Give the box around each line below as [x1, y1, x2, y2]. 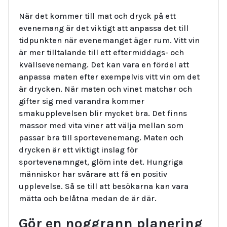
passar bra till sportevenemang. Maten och [19, 132, 183, 142]
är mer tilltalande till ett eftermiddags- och [19, 47, 184, 57]
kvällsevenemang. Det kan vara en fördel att [19, 59, 189, 69]
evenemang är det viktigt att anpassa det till [19, 23, 188, 33]
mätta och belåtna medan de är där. [19, 193, 157, 203]
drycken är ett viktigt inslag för [19, 144, 138, 155]
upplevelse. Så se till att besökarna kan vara [19, 181, 188, 191]
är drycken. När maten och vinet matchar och [19, 84, 192, 94]
